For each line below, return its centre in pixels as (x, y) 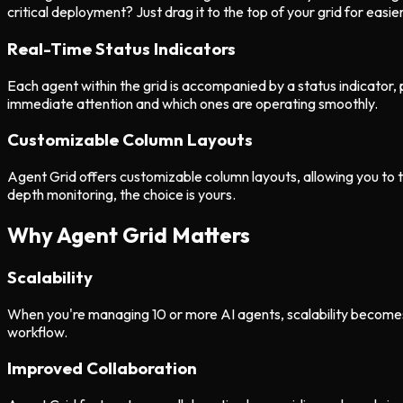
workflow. (37, 331)
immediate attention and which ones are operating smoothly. (193, 103)
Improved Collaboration (102, 368)
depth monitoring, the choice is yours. (121, 195)
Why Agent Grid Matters (129, 235)
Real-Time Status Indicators (121, 49)
